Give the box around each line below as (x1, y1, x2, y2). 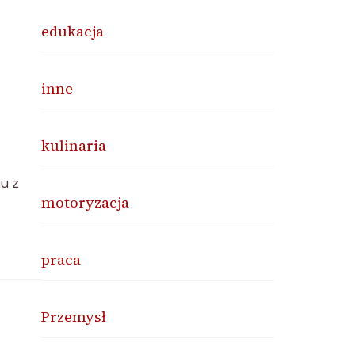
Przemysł (41, 307, 107, 326)
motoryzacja (41, 193, 130, 212)
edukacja (41, 21, 105, 41)
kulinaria (41, 136, 107, 155)
